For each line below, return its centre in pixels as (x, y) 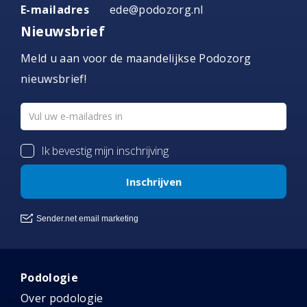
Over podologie (62, 298)
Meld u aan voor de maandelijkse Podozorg (136, 58)
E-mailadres (55, 10)
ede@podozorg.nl (157, 10)
